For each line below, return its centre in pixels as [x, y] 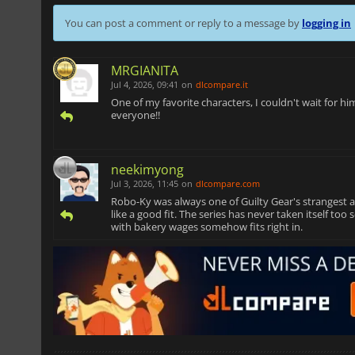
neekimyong [147, 170]
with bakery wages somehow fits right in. [207, 227]
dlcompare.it [222, 85]
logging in [326, 23]
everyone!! [136, 115]
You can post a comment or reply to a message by [183, 23]
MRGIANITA [145, 71]
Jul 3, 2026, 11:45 [145, 184]
